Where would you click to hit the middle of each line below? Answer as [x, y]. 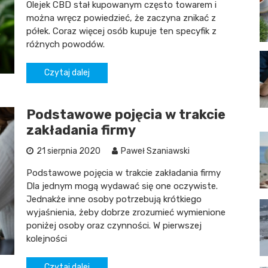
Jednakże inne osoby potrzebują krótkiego [114, 199]
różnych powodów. [66, 44]
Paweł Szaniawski [155, 151]
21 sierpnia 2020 [68, 151]
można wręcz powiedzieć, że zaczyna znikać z [121, 18]
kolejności [47, 239]
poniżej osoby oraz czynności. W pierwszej [114, 226]
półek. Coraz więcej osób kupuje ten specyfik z [121, 31]
